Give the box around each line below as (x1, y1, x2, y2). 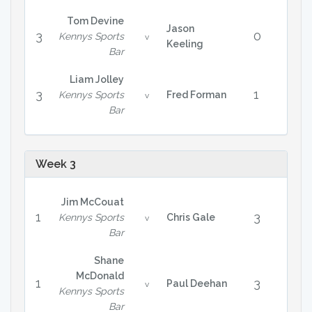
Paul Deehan (166, 278, 227, 289)
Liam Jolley (69, 74, 124, 85)
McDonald (75, 270, 124, 281)
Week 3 (36, 157, 76, 171)
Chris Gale (166, 212, 215, 223)
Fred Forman (166, 89, 226, 100)
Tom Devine (66, 15, 124, 26)
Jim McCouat (61, 196, 124, 208)
